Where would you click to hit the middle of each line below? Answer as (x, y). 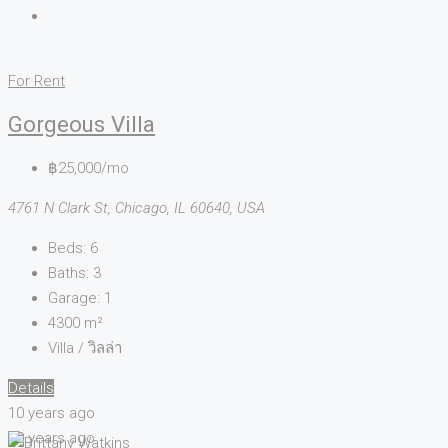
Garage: (74, 298)
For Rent (36, 80)
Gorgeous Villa (81, 124)
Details (31, 388)
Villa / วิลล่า (85, 348)
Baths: (68, 273)
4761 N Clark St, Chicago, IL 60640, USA (136, 208)
